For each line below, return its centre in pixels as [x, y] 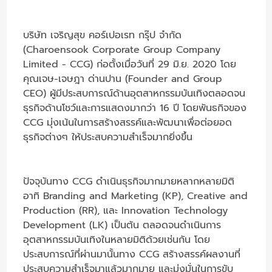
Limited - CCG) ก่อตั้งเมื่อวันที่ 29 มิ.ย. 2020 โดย [130, 64]
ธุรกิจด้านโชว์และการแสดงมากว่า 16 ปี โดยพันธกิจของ [135, 108]
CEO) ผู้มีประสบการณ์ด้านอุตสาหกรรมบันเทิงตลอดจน [134, 93]
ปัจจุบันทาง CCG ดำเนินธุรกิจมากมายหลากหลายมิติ [129, 181]
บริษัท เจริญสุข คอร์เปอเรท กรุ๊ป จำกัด [103, 35]
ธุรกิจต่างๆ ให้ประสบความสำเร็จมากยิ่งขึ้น [110, 137]
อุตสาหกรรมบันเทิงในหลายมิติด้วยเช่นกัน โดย [117, 240]
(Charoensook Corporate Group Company [122, 49]
